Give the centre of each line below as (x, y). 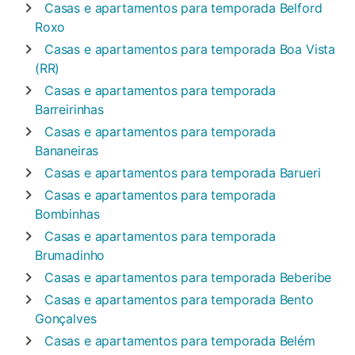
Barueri (300, 173)
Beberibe (305, 277)
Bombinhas (67, 214)
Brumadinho (70, 255)
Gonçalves (66, 319)
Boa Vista (307, 49)
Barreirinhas (69, 109)
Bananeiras (67, 151)
